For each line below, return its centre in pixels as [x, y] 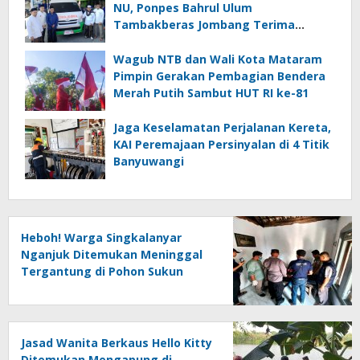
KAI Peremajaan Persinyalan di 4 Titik [221, 145]
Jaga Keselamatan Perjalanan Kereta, [222, 128]
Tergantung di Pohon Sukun [102, 272]
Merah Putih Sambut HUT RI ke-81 [211, 93]
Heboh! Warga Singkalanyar [101, 238]
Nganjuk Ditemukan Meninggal [112, 255]
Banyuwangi [149, 162]
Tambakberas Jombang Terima [204, 25]
